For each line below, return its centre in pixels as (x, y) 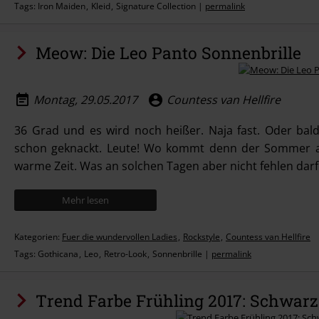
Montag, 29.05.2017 (85, 99)
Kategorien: (38, 237)
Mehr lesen (85, 200)
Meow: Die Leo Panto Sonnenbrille (168, 53)
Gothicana (58, 254)
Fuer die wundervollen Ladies (120, 237)
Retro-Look (125, 254)
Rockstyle (202, 237)
